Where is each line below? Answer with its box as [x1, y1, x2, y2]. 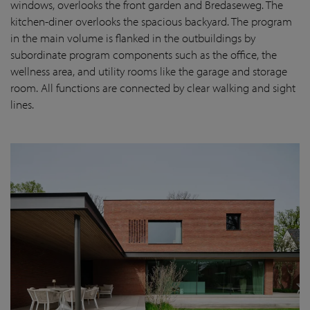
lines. [10, 97, 34, 112]
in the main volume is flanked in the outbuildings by [10, 30, 255, 46]
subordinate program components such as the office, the [10, 47, 277, 62]
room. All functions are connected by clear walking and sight [10, 80, 295, 95]
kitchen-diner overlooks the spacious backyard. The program [10, 14, 292, 29]
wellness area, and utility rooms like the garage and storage [10, 64, 287, 79]
